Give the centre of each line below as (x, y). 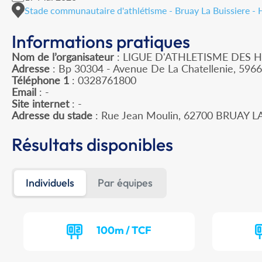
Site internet (40, 104)
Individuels (50, 183)
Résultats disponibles (92, 145)
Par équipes (125, 183)
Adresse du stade (52, 116)
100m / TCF (124, 230)
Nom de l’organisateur (63, 57)
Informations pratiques (101, 42)
